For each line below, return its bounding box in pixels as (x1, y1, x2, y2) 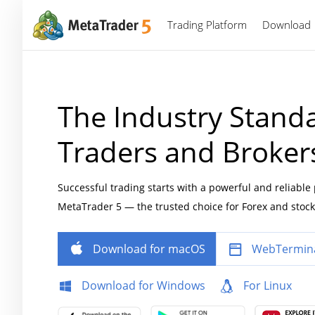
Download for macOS (93, 241, 205, 257)
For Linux (243, 278, 292, 293)
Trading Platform (167, 18, 247, 32)
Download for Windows (82, 278, 205, 293)
